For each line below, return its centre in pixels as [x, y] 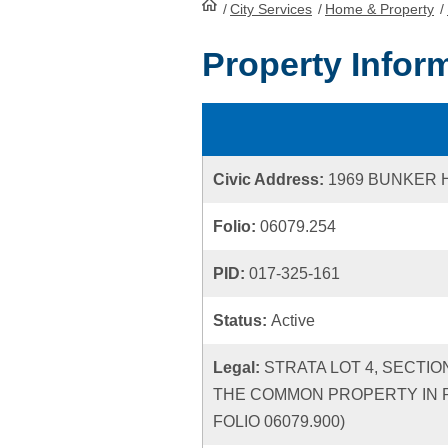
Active [293, 320]
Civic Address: [270, 179]
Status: [242, 320]
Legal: [238, 367]
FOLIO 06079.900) [279, 421]
